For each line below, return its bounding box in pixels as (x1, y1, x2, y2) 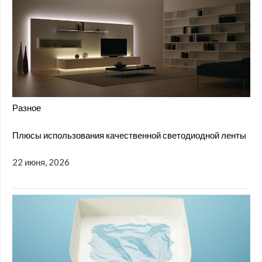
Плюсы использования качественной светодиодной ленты (12, 129, 246, 140)
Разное (12, 102, 41, 113)
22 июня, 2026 (12, 157, 70, 168)
